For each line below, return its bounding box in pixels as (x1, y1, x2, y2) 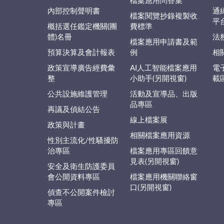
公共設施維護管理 (47, 90, 107, 98)
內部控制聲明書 (47, 7, 100, 15)
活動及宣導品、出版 (129, 90, 197, 98)
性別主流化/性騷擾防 (47, 136, 118, 144)
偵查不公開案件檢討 (47, 188, 115, 196)
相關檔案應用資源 (129, 131, 190, 139)
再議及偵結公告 (47, 105, 100, 113)
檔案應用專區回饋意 (129, 147, 197, 155)
